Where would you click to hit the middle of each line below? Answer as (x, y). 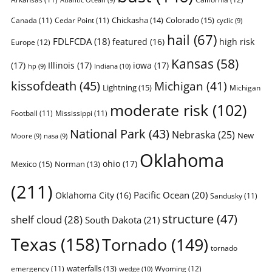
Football (24, 113)
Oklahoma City (84, 195)
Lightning (119, 87)
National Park (107, 134)
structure (188, 218)
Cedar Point (74, 20)
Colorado (182, 20)
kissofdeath (43, 86)
